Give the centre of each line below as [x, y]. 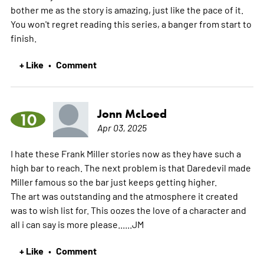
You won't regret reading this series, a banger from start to [131, 23]
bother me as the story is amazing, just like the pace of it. [127, 9]
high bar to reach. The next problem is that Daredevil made [131, 167]
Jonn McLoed [132, 113]
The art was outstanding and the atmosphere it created [124, 195]
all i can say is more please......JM [77, 224]
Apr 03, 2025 [122, 127]
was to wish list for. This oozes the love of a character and [128, 209]
